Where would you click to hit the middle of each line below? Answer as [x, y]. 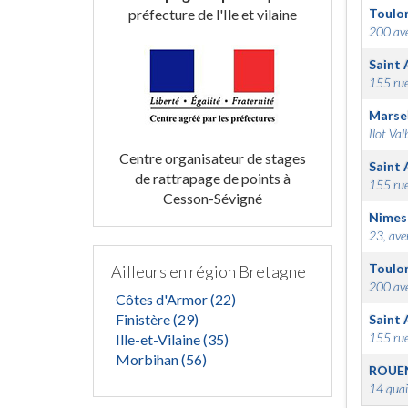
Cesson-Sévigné [212, 198]
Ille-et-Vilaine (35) [172, 339]
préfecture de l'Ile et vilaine [212, 14]
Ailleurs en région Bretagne [209, 271]
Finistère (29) [157, 319]
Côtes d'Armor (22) [176, 299]
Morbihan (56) [161, 359]
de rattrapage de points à [212, 178]
